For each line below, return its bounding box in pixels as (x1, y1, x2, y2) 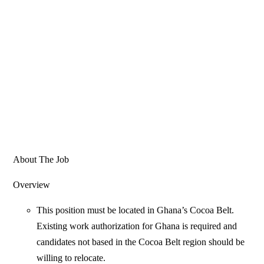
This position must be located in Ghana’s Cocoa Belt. (37, 205, 235, 216)
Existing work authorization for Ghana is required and (37, 221, 237, 232)
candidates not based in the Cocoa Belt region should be (37, 237, 245, 247)
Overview (13, 180, 51, 190)
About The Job (13, 154, 70, 165)
